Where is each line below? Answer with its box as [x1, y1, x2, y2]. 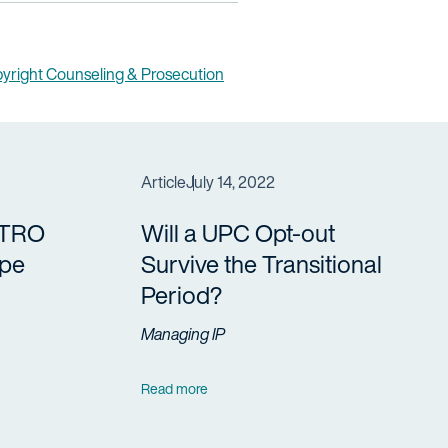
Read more [141, 377, 209, 399]
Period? [141, 277, 223, 313]
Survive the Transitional [141, 246, 383, 282]
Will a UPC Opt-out [141, 215, 336, 251]
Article [141, 170, 187, 194]
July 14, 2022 [186, 170, 276, 194]
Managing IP [141, 321, 226, 346]
